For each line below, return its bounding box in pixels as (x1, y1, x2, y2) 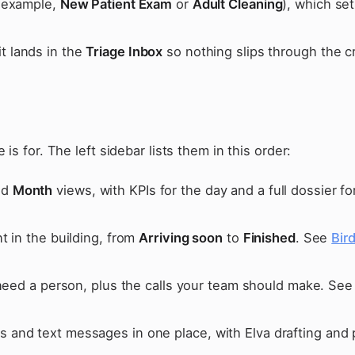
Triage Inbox (86, 44, 163, 59)
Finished (242, 230, 296, 246)
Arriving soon (139, 230, 223, 246)
